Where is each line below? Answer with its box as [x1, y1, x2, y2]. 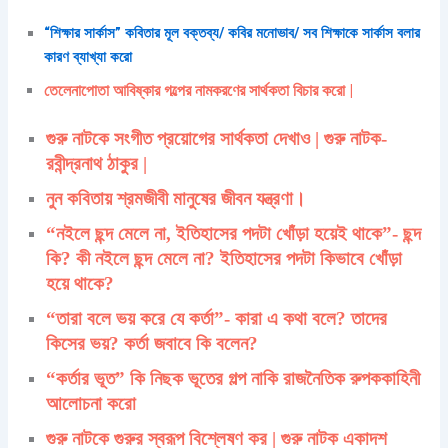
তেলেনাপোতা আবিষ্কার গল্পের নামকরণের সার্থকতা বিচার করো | [44, 80, 354, 100]
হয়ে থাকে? [46, 272, 115, 294]
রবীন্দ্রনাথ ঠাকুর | [46, 152, 148, 174]
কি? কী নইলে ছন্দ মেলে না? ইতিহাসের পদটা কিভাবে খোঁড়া [46, 247, 403, 269]
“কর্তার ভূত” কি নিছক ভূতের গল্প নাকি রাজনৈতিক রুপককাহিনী [46, 367, 421, 389]
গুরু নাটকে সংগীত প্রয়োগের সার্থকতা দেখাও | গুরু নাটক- [46, 127, 388, 149]
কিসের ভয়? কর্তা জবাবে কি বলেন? [46, 332, 259, 354]
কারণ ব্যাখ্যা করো [44, 47, 133, 66]
